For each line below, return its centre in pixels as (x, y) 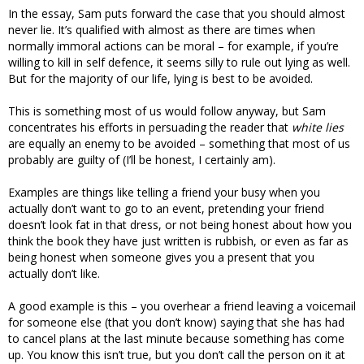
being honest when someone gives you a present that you (161, 258)
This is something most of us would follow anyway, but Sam (167, 111)
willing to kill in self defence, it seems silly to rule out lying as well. (179, 63)
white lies (318, 128)
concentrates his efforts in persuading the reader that (150, 128)
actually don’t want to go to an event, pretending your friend (166, 209)
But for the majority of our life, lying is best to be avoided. (160, 79)
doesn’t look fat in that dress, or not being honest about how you (180, 225)
